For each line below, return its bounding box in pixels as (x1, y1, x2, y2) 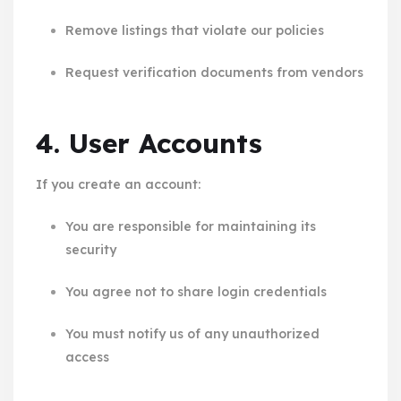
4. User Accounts (36, 125, 262, 160)
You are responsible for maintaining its (64, 218, 316, 235)
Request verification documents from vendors (64, 64, 363, 81)
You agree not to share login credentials (64, 283, 327, 300)
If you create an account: (36, 175, 200, 192)
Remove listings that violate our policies (64, 21, 324, 38)
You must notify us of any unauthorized (64, 325, 320, 342)
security (64, 241, 116, 258)
